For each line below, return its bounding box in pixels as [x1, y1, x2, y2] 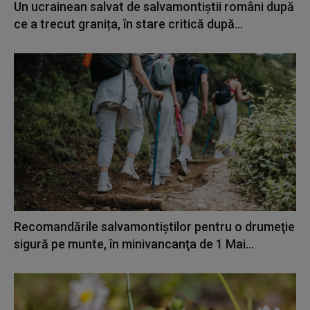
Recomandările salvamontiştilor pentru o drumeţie [14, 219, 295, 235]
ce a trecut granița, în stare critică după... [14, 16, 243, 31]
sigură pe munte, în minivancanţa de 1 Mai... [14, 237, 254, 252]
